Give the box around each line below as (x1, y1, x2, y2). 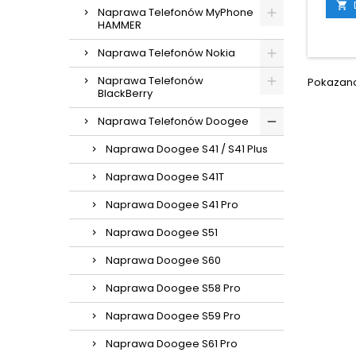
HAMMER (98, 17, 141, 33)
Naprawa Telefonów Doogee (98, 114, 249, 129)
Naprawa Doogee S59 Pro (106, 308, 241, 323)
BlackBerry (98, 86, 153, 101)
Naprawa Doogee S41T (106, 169, 224, 184)
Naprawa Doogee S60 (106, 253, 221, 268)
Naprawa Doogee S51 (106, 225, 218, 240)
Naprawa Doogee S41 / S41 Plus (106, 141, 268, 157)
